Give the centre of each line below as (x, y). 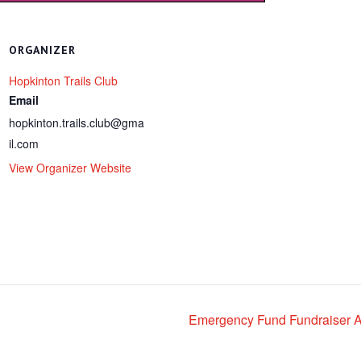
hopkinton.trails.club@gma (77, 123)
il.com (24, 144)
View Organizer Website (71, 168)
